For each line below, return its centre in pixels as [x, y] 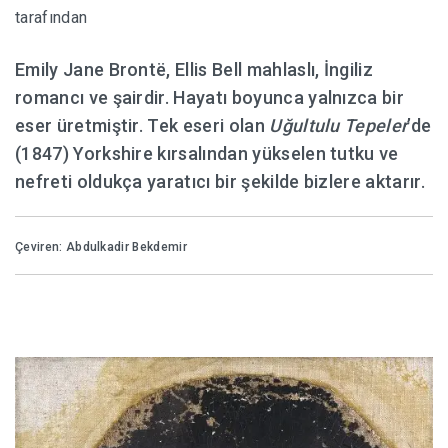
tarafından [51, 17]
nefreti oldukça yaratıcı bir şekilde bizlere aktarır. [220, 181]
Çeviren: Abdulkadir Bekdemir [101, 246]
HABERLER [95, 46]
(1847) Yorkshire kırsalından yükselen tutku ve [207, 153]
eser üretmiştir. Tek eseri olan [142, 125]
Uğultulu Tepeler [338, 125]
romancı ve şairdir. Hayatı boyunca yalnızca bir [210, 97]
